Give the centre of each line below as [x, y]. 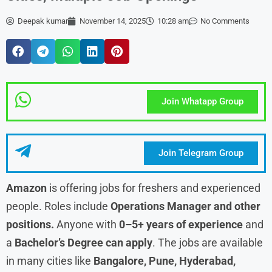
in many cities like [50, 260]
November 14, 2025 [113, 21]
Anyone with [88, 224]
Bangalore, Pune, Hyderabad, [165, 260]
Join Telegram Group [201, 153]
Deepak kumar [43, 21]
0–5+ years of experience [181, 224]
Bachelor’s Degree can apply [83, 242]
